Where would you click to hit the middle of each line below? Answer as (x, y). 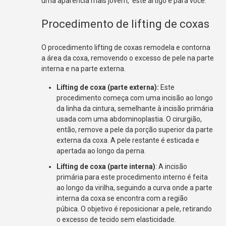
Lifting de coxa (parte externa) (107, 87)
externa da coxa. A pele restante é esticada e (128, 140)
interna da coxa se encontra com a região (122, 198)
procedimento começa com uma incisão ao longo (135, 98)
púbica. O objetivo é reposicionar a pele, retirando (134, 209)
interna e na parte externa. (84, 68)
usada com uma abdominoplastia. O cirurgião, (129, 119)
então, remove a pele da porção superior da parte (135, 129)
